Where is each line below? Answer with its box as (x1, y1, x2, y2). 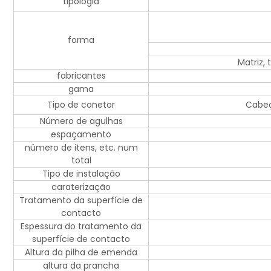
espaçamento (51, 128, 111, 141)
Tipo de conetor (47, 99, 115, 111)
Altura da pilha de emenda (25, 246, 137, 259)
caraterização (51, 181, 111, 194)
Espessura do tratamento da (21, 220, 142, 233)
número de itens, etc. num (24, 142, 138, 154)
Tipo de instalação (42, 168, 120, 180)
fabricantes (56, 70, 106, 82)
